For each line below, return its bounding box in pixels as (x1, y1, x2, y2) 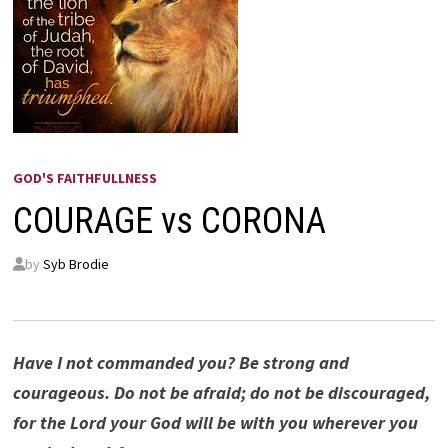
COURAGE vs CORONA (12, 200, 326, 242)
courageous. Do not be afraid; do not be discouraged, (12, 381, 430, 404)
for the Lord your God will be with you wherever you (12, 411, 418, 434)
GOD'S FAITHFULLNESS (12, 169, 157, 187)
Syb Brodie (42, 255, 109, 273)
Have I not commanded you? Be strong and (12, 351, 349, 374)
